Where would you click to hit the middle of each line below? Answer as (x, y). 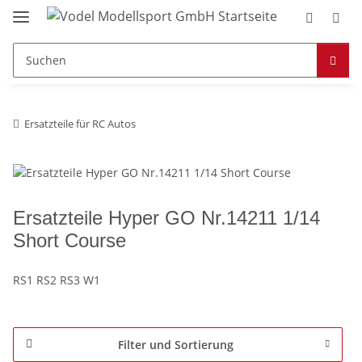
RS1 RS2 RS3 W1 (57, 280)
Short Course (69, 240)
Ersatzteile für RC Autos (80, 123)
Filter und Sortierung (175, 344)
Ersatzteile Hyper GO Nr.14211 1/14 (166, 217)
